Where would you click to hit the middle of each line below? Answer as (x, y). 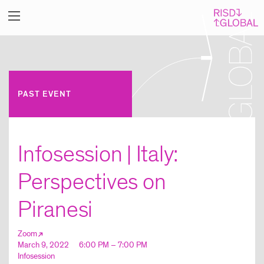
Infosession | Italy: (98, 154)
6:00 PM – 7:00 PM (113, 245)
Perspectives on (92, 182)
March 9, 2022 (44, 245)
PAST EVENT (44, 94)
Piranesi (55, 210)
